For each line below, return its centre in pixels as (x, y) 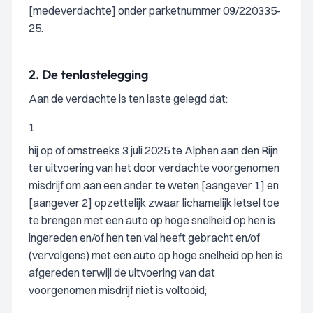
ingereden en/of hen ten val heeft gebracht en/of (144, 238)
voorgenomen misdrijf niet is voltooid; (118, 290)
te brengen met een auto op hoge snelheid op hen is (152, 220)
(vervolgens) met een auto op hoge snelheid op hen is (156, 255)
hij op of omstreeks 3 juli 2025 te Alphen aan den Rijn (153, 150)
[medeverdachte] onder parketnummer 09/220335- (155, 10)
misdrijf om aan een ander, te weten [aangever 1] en (154, 185)
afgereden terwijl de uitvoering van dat (122, 272)
